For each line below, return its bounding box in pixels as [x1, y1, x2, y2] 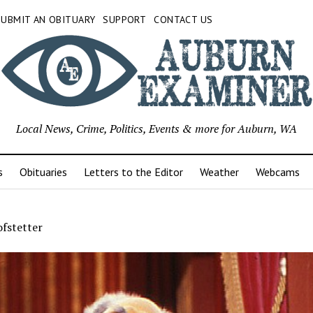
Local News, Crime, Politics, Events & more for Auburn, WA [16, 121, 297, 137]
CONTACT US [154, 13, 213, 26]
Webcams [255, 165, 300, 180]
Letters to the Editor [83, 165, 183, 180]
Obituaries [19, 165, 67, 180]
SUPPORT [103, 13, 147, 26]
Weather [199, 165, 239, 180]
